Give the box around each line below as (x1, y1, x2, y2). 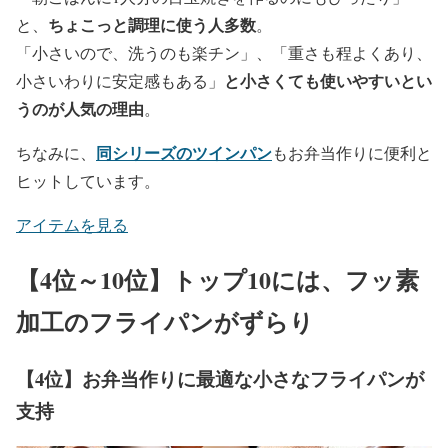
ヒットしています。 (16, 170, 160, 192)
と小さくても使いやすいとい (224, 69, 432, 93)
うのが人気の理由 (16, 97, 144, 121)
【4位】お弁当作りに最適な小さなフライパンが (16, 364, 424, 392)
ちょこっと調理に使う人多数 (48, 13, 256, 37)
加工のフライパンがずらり (16, 303, 314, 339)
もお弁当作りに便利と (272, 142, 432, 164)
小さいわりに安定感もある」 (16, 70, 224, 92)
